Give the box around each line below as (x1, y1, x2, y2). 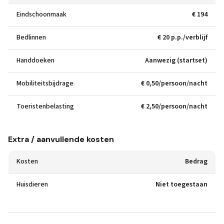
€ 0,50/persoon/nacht (141, 78, 207, 88)
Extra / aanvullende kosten (8, 134, 114, 144)
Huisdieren (16, 179, 48, 189)
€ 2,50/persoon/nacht (141, 101, 207, 111)
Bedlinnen (16, 32, 46, 42)
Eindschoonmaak (16, 9, 66, 19)
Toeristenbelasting (16, 101, 74, 111)
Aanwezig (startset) (145, 55, 207, 65)
